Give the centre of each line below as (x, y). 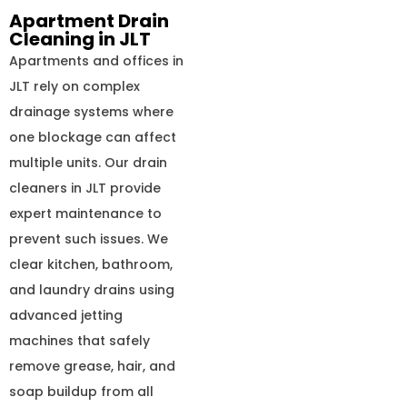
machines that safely (79, 340)
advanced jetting (66, 315)
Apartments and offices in (96, 60)
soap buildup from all (81, 391)
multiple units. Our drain (88, 162)
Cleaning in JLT (80, 39)
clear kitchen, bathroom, (91, 264)
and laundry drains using (92, 289)
